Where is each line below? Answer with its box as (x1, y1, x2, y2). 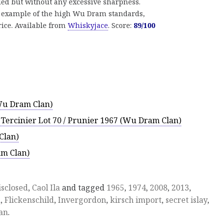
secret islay (165, 194, 207, 206)
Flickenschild (4, 194, 54, 206)
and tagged (60, 182, 107, 193)
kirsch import (110, 194, 162, 206)
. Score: (108, 21, 134, 30)
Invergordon (58, 194, 106, 206)
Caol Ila (32, 182, 60, 193)
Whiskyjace (68, 21, 108, 30)
